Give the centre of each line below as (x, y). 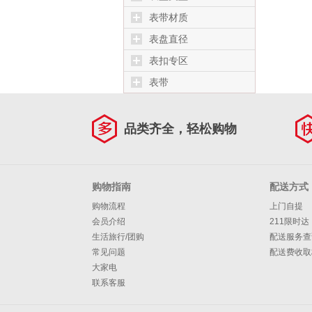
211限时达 (289, 221)
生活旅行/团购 (118, 237)
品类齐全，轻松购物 (180, 129)
